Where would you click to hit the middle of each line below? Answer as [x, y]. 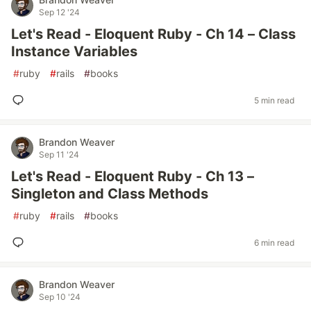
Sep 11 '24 [59, 154]
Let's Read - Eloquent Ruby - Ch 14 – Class [153, 34]
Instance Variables [74, 51]
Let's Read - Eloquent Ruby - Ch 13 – [133, 176]
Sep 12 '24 [59, 12]
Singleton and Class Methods [110, 194]
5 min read [274, 100]
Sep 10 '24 [60, 297]
